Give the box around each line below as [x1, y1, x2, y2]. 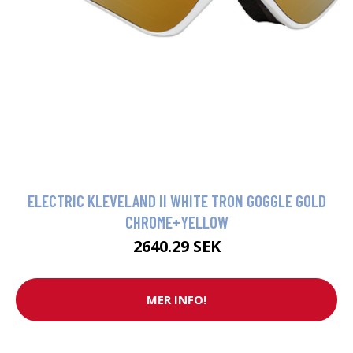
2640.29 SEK [132, 235, 221, 257]
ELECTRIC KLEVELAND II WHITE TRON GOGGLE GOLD [27, 190, 326, 210]
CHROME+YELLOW [124, 211, 229, 232]
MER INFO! [147, 292, 206, 308]
